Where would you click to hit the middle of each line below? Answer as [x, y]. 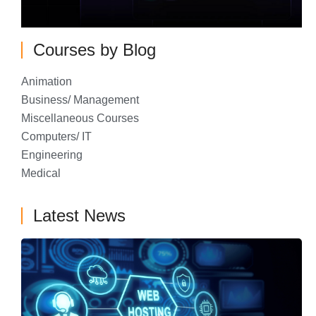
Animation [47, 82]
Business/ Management [80, 100]
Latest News [79, 216]
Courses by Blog [95, 50]
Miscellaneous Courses [80, 119]
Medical [41, 174]
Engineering [52, 155]
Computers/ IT [56, 137]
